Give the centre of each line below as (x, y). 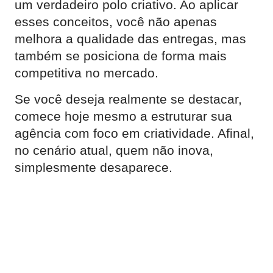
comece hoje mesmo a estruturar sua (123, 116)
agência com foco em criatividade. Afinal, (134, 133)
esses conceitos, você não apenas (116, 22)
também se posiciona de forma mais (121, 56)
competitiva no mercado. (87, 73)
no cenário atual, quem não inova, (114, 150)
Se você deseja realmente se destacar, (128, 99)
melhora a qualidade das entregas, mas (130, 39)
